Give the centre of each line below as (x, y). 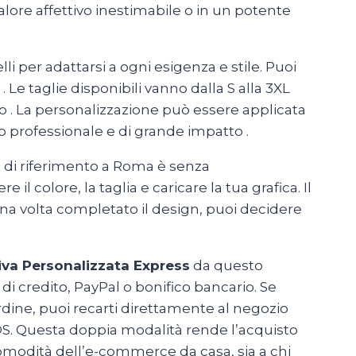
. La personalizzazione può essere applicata (158, 110)
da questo (226, 266)
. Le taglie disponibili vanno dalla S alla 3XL (147, 89)
